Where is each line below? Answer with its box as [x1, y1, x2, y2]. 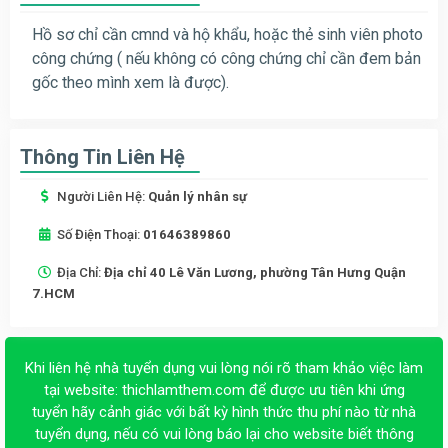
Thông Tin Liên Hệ [20, 144, 185, 169]
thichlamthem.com [121, 380, 245, 399]
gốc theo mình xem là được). [32, 72, 229, 92]
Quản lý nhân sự [148, 188, 247, 204]
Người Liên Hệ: [57, 188, 148, 204]
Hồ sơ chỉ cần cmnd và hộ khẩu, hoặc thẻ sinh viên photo [32, 24, 423, 44]
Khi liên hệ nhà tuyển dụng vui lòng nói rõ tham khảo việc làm [25, 358, 423, 377]
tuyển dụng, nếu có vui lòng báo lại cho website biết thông [34, 424, 414, 443]
